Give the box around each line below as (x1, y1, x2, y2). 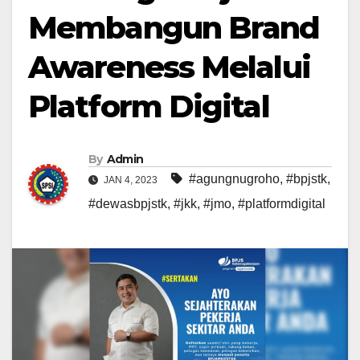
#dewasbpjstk (88, 197, 167, 211)
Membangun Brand (28, 9, 320, 47)
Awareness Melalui (28, 48, 310, 86)
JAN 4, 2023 (101, 174, 160, 186)
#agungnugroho (189, 172, 280, 186)
